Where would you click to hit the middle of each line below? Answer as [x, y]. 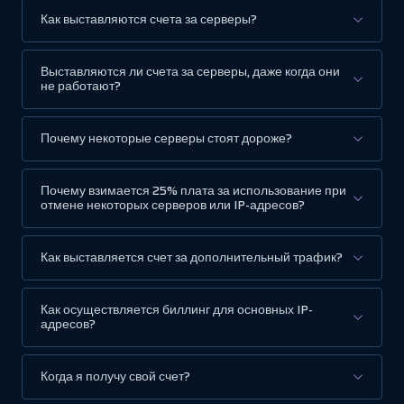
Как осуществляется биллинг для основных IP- [177, 309]
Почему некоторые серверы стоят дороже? [166, 138]
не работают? [81, 86]
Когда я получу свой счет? [115, 376]
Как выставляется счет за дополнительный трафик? [192, 257]
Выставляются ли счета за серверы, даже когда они [190, 71]
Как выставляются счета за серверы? [149, 19]
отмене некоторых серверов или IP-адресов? [173, 205]
